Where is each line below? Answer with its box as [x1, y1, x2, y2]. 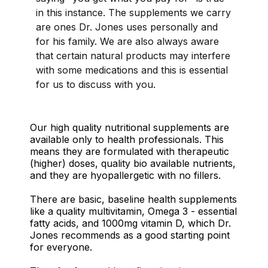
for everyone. [30, 240, 92, 253]
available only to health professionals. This [30, 133, 224, 145]
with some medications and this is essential [36, 63, 228, 76]
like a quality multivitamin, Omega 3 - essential [30, 205, 237, 217]
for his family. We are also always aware [36, 35, 219, 47]
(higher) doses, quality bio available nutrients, [30, 157, 236, 169]
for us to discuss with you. [36, 78, 156, 90]
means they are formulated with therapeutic [30, 145, 229, 157]
